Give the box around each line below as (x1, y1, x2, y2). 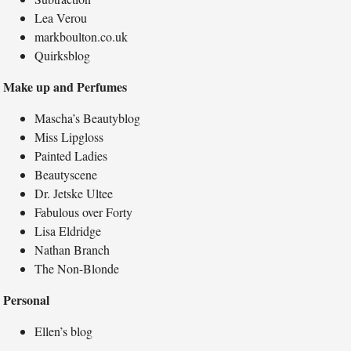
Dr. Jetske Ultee (34, 185, 114, 202)
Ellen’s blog (34, 323, 93, 340)
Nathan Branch (34, 241, 110, 259)
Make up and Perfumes (3, 78, 128, 96)
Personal (3, 291, 50, 309)
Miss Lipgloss (34, 128, 104, 146)
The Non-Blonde (34, 260, 120, 277)
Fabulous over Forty (34, 204, 133, 221)
